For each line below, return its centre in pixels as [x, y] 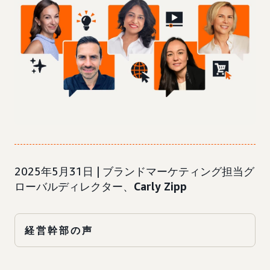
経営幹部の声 [59, 231]
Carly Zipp [160, 187]
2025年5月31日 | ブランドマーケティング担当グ [134, 171]
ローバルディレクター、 [74, 187]
